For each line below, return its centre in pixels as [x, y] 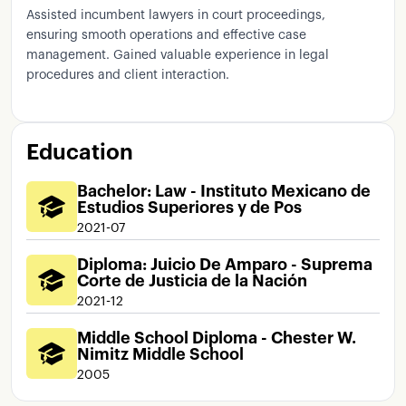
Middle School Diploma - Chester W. [217, 338]
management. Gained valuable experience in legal [178, 55]
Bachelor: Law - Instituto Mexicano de [224, 191]
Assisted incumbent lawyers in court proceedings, [176, 15]
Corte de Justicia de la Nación [192, 281]
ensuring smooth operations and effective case [166, 35]
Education [80, 152]
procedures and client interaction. [128, 75]
